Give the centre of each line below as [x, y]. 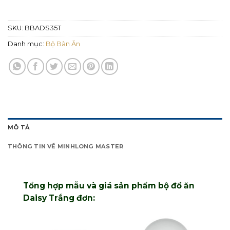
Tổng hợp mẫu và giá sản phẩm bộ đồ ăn [109, 185]
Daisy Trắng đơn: [59, 198]
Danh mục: [27, 44]
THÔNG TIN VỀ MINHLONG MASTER [66, 146]
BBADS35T [43, 28]
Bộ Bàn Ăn [63, 44]
